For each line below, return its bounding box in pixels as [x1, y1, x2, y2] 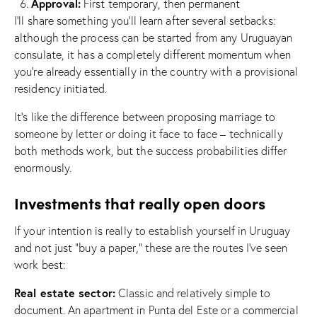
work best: [14, 257, 66, 272]
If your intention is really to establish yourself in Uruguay [14, 223, 291, 238]
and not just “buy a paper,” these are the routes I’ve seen [14, 240, 287, 255]
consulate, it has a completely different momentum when [14, 47, 292, 62]
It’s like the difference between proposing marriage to [14, 109, 276, 124]
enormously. [14, 160, 72, 175]
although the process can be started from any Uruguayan [14, 30, 293, 45]
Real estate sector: [14, 284, 115, 300]
